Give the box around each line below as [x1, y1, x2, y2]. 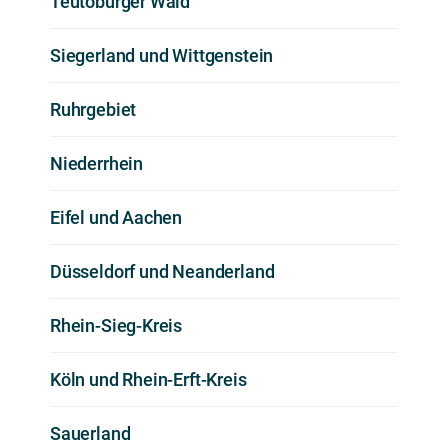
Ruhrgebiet [50, 98, 137, 120]
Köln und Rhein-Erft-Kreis [50, 368, 247, 390]
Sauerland [50, 422, 131, 444]
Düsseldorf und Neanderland [50, 260, 275, 282]
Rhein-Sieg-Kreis [50, 314, 183, 336]
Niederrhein [50, 152, 144, 174]
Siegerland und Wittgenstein [50, 44, 274, 66]
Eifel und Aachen [50, 206, 183, 228]
